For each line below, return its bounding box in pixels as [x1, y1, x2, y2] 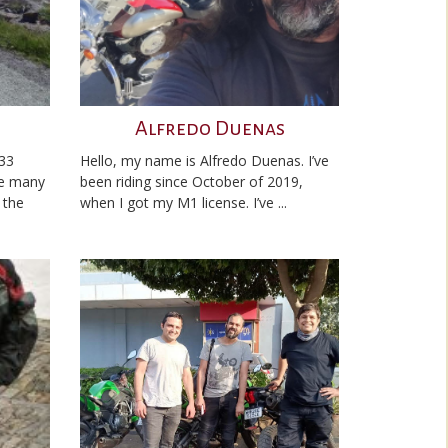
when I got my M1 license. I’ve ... [80, 193, 287, 212]
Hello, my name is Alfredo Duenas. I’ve [80, 151, 329, 170]
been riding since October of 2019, [80, 172, 303, 191]
